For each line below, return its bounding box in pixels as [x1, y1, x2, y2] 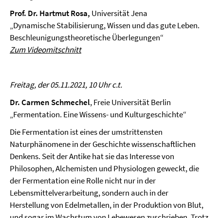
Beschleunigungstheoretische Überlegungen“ [10, 32, 163, 43]
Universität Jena [90, 7, 147, 18]
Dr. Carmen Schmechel [10, 96, 90, 108]
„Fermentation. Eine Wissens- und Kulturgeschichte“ [10, 109, 186, 120]
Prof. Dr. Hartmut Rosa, [10, 7, 90, 18]
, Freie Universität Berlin [90, 96, 175, 108]
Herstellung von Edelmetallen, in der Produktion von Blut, [10, 199, 203, 210]
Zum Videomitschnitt [10, 44, 81, 55]
